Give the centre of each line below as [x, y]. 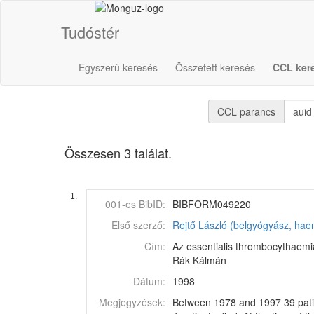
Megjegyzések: [132, 302]
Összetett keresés [215, 67]
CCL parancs [246, 111]
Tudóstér [90, 32]
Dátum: [149, 281]
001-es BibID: [135, 204]
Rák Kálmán [199, 260]
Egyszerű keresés [118, 67]
